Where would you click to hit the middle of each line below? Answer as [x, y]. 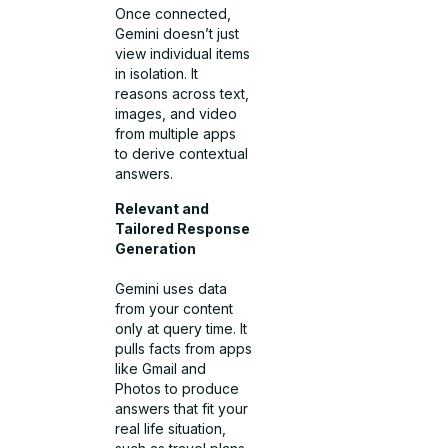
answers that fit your [182, 408]
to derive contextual [182, 154]
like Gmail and [161, 368]
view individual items [183, 54]
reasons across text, [182, 94]
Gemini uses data [171, 288]
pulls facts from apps [184, 348]
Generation [156, 248]
